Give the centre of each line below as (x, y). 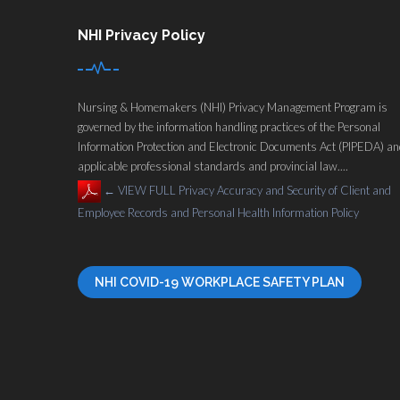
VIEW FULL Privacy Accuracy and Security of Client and (253, 190)
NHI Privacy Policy (142, 35)
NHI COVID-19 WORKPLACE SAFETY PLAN (220, 283)
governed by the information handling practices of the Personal (229, 126)
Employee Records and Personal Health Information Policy (220, 213)
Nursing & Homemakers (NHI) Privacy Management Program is (233, 107)
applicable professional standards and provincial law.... (213, 166)
